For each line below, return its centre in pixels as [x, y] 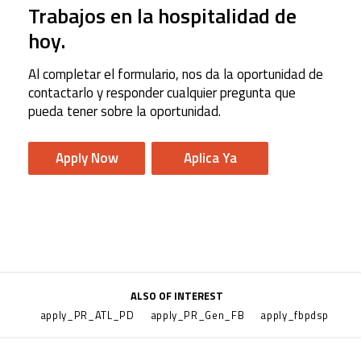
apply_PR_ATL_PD [87, 315]
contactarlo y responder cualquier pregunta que [162, 93]
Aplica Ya [210, 158]
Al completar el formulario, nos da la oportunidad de [176, 75]
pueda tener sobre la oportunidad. [124, 112]
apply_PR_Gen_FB [197, 315]
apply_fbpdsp [295, 315]
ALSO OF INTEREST [176, 296]
